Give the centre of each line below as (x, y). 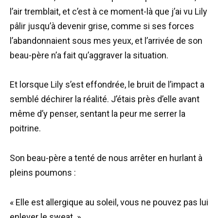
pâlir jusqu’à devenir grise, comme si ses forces (102, 26)
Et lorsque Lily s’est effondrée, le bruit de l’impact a (107, 85)
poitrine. (25, 128)
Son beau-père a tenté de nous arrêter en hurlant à (106, 158)
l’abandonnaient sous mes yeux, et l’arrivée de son (106, 40)
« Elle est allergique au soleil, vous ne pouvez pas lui (109, 202)
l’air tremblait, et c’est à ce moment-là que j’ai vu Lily (109, 11)
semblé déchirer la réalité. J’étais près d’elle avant (105, 99)
